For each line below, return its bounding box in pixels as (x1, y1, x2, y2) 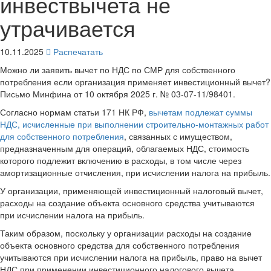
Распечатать (51, 45, 103, 57)
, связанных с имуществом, (124, 130, 232, 142)
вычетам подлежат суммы (149, 106, 252, 118)
